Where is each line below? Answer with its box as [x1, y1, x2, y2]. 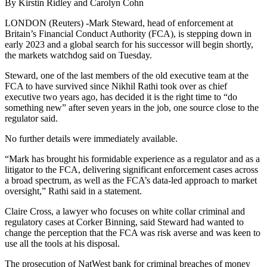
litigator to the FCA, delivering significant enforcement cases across [5, 164, 258, 175]
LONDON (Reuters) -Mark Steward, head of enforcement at [5, 18, 233, 29]
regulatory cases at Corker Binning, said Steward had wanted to [5, 217, 244, 228]
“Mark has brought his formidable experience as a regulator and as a [5, 154, 260, 164]
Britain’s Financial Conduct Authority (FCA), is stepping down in [5, 29, 252, 39]
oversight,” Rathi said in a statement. [5, 186, 142, 197]
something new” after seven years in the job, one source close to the [5, 103, 259, 113]
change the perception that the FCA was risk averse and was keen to [5, 228, 260, 238]
